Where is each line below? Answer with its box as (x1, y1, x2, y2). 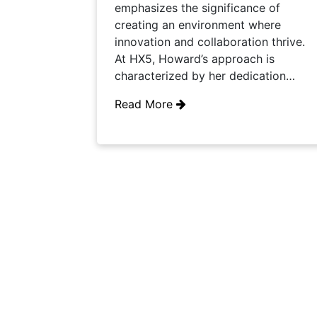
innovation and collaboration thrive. (115, 35, 312, 49)
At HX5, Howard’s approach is (115, 52, 275, 66)
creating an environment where (115, 18, 281, 32)
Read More (115, 97, 176, 111)
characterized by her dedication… (115, 69, 295, 83)
